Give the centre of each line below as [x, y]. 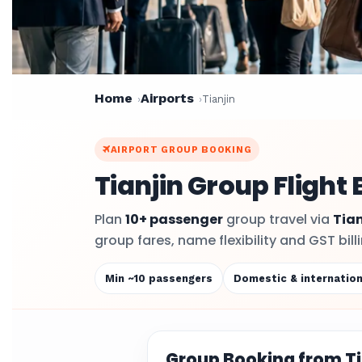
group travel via [278, 219]
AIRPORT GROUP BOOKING [181, 149]
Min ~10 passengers [159, 278]
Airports [167, 98]
